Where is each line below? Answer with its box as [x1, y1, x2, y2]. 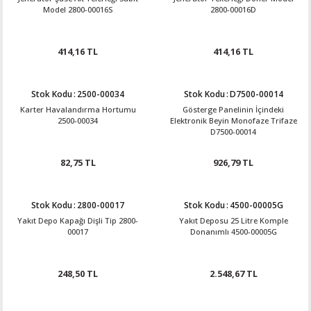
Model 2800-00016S [43, 4, 112, 15]
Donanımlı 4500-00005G [190, 226, 277, 237]
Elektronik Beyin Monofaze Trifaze [169, 115, 297, 126]
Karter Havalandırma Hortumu [19, 104, 136, 115]
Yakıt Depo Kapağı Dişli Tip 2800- [17, 215, 138, 226]
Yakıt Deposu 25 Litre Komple [178, 215, 288, 226]
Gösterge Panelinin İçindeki [183, 104, 284, 115]
